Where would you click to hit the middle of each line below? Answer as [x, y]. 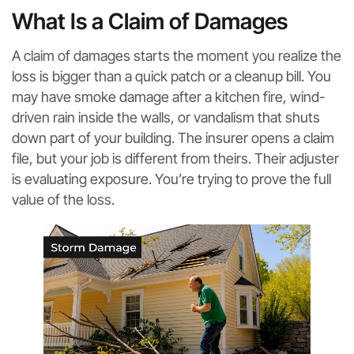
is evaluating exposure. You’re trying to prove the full [171, 179]
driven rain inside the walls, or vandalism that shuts [166, 117]
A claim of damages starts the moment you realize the [177, 55]
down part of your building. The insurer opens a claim [173, 137]
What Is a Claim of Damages [150, 21]
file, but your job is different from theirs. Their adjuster [175, 158]
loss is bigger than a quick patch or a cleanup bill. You [171, 76]
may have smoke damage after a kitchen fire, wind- [168, 96]
